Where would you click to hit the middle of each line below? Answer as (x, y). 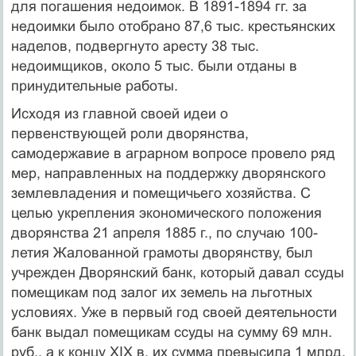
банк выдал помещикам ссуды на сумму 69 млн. (171, 332)
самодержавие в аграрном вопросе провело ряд (173, 153)
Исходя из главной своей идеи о (119, 113)
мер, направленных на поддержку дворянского (168, 173)
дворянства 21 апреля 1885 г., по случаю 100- (164, 232)
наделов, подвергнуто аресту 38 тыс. (135, 46)
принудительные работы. (94, 85)
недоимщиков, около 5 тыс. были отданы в (154, 66)
